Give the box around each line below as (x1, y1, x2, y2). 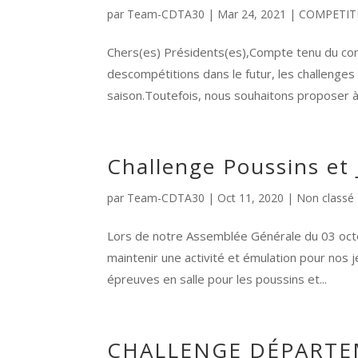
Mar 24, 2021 (217, 6, 287, 22)
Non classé (296, 190, 355, 205)
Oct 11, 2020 (217, 190, 284, 205)
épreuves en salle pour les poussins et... (107, 271, 328, 287)
